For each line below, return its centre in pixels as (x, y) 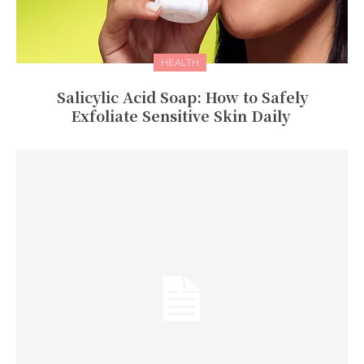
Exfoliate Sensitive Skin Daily (182, 116)
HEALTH (180, 63)
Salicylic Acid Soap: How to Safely (182, 97)
